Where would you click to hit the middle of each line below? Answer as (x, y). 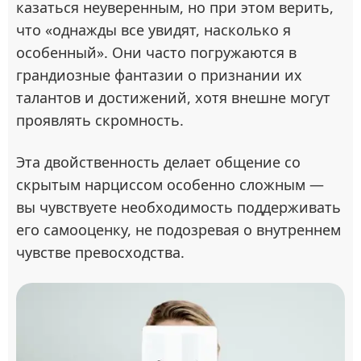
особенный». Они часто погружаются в (156, 52)
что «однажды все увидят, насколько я (154, 30)
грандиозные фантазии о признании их (159, 75)
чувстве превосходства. (100, 252)
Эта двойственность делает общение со (158, 162)
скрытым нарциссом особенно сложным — (170, 185)
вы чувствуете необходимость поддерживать (178, 207)
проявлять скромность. (100, 120)
